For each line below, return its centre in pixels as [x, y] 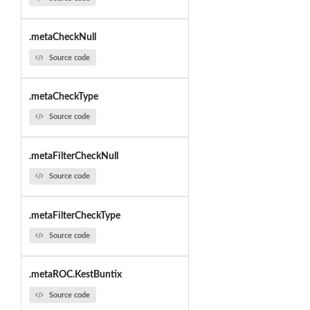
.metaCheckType [63, 97]
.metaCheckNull [62, 38]
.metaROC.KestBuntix [75, 275]
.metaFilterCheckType [74, 216]
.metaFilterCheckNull [73, 156]
